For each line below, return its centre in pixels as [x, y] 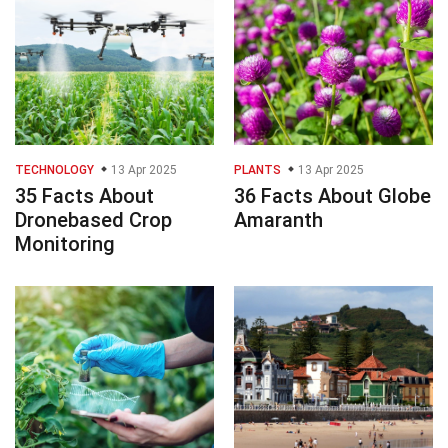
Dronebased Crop [93, 219]
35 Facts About [84, 195]
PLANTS [257, 169]
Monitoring [65, 243]
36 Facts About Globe [332, 195]
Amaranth [278, 219]
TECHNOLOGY [54, 169]
